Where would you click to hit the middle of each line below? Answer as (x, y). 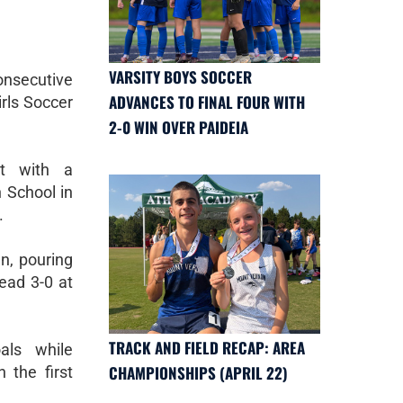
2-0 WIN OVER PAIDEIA (179, 128)
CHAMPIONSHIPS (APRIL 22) (198, 372)
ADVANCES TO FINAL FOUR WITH (207, 103)
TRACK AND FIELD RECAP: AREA (207, 347)
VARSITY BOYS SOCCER (180, 77)
